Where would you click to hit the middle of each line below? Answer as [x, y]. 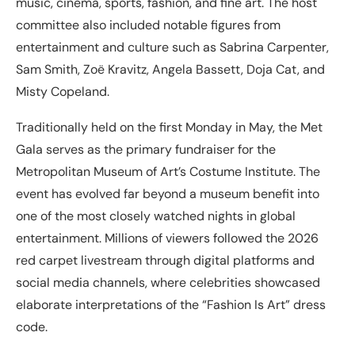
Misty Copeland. [63, 92]
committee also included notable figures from [148, 25]
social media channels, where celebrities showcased [168, 283]
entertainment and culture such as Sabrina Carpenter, [172, 48]
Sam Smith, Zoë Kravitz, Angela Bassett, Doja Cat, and [170, 70]
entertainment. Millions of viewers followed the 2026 [167, 239]
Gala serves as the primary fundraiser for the [146, 150]
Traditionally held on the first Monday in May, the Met [169, 128]
